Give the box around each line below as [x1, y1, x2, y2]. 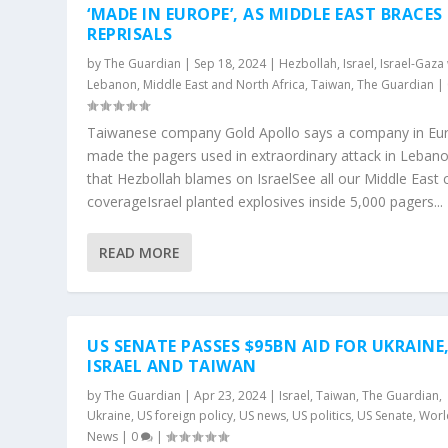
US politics [292, 406, 352, 424]
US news [239, 406, 287, 424]
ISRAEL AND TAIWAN [87, 354, 257, 377]
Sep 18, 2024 [194, 54, 267, 72]
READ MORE [99, 242, 181, 262]
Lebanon [87, 75, 138, 93]
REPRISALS [87, 22, 173, 45]
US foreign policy [137, 406, 234, 424]
